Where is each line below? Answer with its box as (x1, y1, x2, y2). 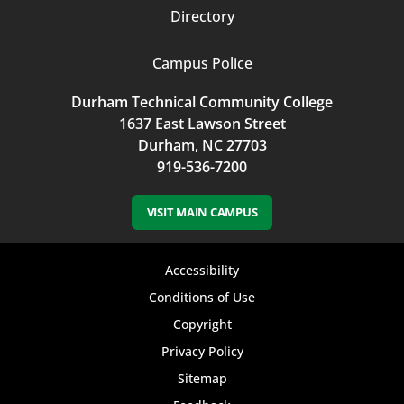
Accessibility (165, 261, 239, 279)
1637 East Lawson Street (118, 113, 286, 133)
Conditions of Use (149, 288, 255, 306)
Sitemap (177, 369, 227, 387)
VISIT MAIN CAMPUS (146, 203, 258, 220)
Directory (170, 5, 234, 26)
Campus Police (151, 52, 252, 73)
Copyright (172, 315, 232, 333)
